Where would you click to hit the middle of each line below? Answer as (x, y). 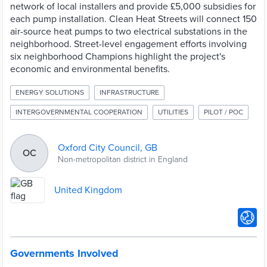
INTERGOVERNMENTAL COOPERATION (79, 112)
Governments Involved (64, 253)
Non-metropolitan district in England (123, 159)
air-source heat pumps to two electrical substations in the (129, 32)
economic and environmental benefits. (90, 69)
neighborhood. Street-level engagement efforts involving (128, 44)
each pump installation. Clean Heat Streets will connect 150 (133, 19)
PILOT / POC (223, 112)
